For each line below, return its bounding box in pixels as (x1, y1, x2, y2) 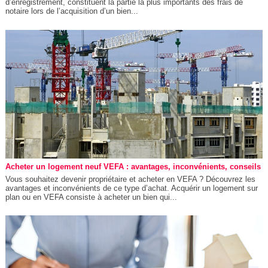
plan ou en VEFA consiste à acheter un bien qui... (5, 192, 177, 202)
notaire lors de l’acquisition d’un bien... (5, 7, 138, 16)
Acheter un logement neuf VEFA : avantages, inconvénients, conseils (5, 162, 261, 171)
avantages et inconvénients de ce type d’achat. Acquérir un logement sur (5, 183, 258, 193)
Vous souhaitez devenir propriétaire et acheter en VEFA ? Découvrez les (5, 174, 255, 184)
